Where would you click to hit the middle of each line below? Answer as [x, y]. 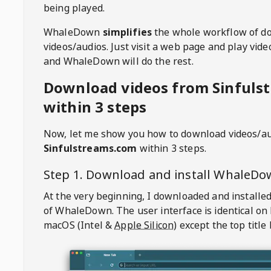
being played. [74, 8]
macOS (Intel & [78, 225]
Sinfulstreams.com [90, 148]
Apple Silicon [144, 225]
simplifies [127, 32]
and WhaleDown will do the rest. [119, 61]
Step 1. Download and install [129, 175]
